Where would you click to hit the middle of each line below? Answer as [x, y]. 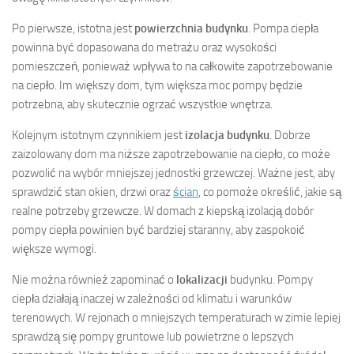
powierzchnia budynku [191, 28]
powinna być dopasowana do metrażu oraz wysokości [144, 47]
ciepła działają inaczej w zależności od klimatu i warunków [152, 298]
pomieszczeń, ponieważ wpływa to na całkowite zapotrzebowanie [172, 66]
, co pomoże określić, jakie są [270, 192]
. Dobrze [290, 135]
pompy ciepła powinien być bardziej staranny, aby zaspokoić [158, 230]
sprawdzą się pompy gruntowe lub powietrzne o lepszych [153, 336]
